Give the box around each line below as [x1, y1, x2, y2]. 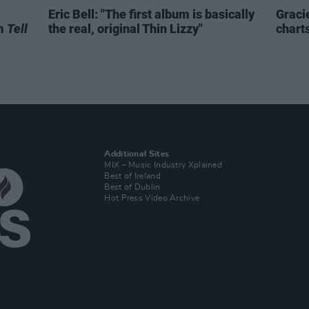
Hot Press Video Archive [104, 194, 200, 202]
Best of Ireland [104, 172, 161, 180]
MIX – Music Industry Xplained [104, 161, 223, 169]
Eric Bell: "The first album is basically [48, 7, 255, 21]
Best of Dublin [104, 183, 161, 191]
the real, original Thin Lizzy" [48, 21, 203, 36]
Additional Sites [104, 150, 170, 158]
